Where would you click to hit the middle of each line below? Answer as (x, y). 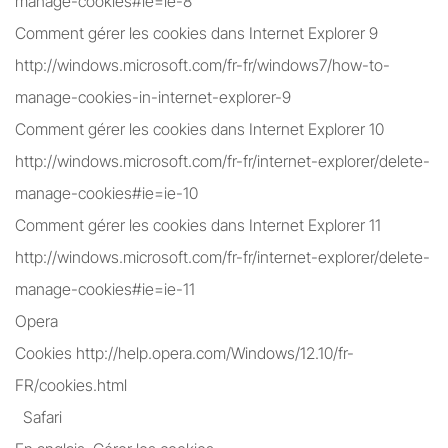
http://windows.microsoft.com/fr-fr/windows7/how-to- (202, 65)
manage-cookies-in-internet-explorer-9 (153, 97)
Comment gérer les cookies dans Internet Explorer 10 (199, 129)
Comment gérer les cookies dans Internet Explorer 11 (198, 225)
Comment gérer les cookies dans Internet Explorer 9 (196, 33)
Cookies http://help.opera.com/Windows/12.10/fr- (184, 353)
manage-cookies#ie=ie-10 (106, 193)
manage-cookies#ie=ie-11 (105, 289)
